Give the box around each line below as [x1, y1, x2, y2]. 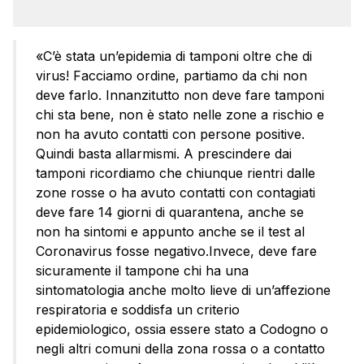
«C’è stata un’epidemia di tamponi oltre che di [36, 48, 312, 65]
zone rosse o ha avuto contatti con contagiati [36, 184, 315, 201]
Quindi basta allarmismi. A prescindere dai [36, 145, 292, 162]
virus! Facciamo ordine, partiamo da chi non [36, 67, 307, 84]
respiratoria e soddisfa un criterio [36, 301, 240, 318]
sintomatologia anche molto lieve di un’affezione [36, 282, 331, 299]
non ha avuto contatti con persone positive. [36, 126, 305, 143]
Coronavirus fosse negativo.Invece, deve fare [36, 243, 317, 260]
